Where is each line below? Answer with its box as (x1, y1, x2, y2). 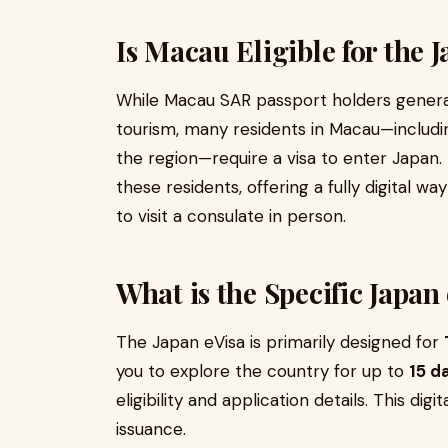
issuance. (116, 418, 186, 441)
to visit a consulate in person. (116, 205, 346, 228)
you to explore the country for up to (116, 360, 409, 383)
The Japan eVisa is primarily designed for (116, 331, 444, 354)
